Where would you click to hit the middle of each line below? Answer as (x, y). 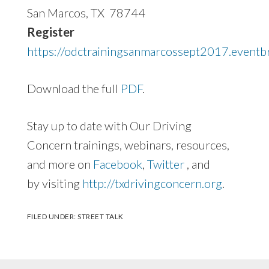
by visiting (54, 183)
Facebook (117, 164)
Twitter (165, 164)
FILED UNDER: (52, 217)
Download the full (74, 89)
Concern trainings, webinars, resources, (128, 145)
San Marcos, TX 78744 (86, 13)
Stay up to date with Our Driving (109, 126)
